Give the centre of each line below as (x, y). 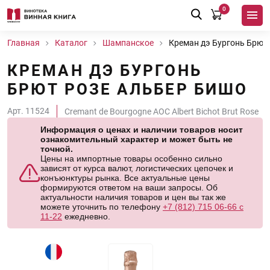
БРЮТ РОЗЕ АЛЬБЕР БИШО (128, 89)
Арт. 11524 (28, 111)
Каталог (71, 43)
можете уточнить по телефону (102, 207)
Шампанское (128, 43)
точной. (57, 149)
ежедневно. (86, 216)
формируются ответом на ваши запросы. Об (129, 187)
